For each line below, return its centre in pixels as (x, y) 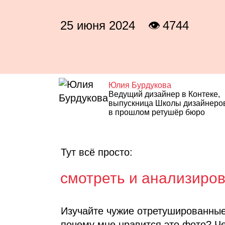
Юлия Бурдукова (140, 85)
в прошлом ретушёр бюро (156, 112)
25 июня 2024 (98, 25)
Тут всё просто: (96, 152)
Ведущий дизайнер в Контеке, (164, 94)
